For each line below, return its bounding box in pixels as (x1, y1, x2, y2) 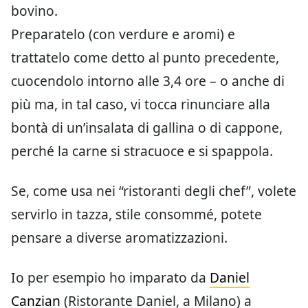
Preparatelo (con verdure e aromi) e (11, 24, 235, 43)
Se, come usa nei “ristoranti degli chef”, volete (11, 181, 296, 200)
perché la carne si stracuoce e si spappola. (11, 141, 273, 160)
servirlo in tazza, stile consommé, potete (11, 204, 262, 223)
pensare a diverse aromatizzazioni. (11, 228, 228, 247)
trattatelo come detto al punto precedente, (11, 47, 279, 67)
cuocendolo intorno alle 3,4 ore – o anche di (11, 71, 285, 90)
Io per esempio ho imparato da (11, 267, 210, 287)
